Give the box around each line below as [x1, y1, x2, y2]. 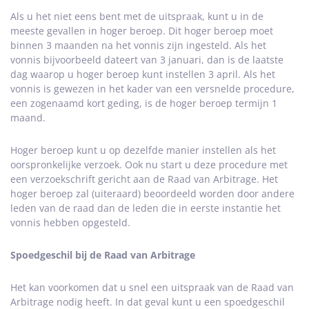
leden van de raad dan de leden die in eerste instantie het [10, 201, 281, 215]
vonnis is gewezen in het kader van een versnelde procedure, [10, 82, 295, 95]
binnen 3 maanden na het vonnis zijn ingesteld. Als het [10, 39, 266, 52]
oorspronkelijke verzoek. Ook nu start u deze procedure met [10, 158, 288, 171]
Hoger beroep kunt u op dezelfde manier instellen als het [10, 143, 276, 157]
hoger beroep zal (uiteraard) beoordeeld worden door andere [10, 187, 295, 200]
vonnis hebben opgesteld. [10, 216, 130, 229]
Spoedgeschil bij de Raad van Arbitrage [10, 248, 195, 261]
